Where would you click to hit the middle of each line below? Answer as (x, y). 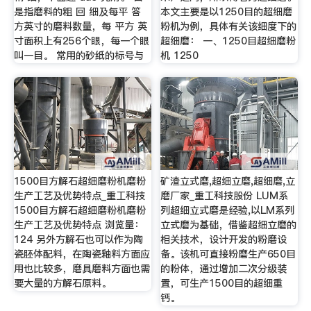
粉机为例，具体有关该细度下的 (229, 27)
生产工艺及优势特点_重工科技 (79, 195)
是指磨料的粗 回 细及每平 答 (77, 12)
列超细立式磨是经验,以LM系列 (228, 210)
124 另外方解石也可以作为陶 (78, 239)
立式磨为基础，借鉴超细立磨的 (229, 225)
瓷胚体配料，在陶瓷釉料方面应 (82, 254)
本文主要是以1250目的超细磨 (227, 12)
